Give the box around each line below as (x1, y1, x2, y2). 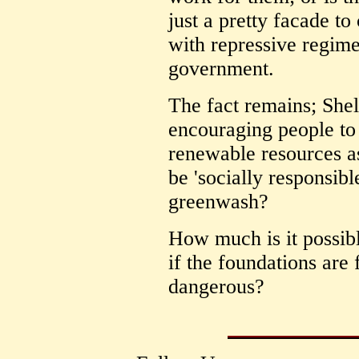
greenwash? (168, 190, 268, 214)
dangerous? (168, 275, 264, 299)
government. (168, 57, 274, 81)
